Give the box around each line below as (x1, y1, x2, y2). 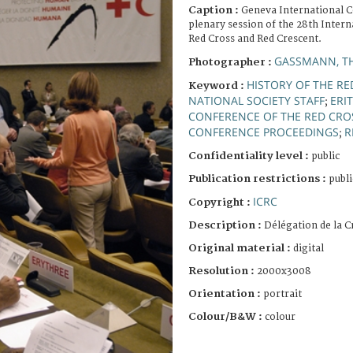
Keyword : (188, 79, 247, 92)
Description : (188, 218, 264, 232)
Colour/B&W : (188, 310, 265, 323)
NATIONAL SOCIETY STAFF (188, 92, 325, 108)
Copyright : (188, 195, 253, 209)
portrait (263, 288, 302, 300)
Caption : (188, 3, 241, 17)
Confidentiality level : (188, 149, 309, 162)
